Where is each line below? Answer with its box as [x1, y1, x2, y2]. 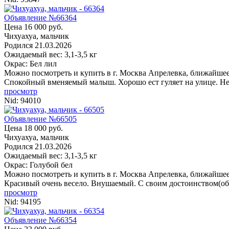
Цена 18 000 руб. [4, 123, 63, 132]
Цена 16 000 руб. [4, 22, 63, 31]
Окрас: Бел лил [4, 59, 57, 68]
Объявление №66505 [4, 114, 77, 123]
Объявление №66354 [4, 215, 77, 224]
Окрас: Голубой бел [4, 160, 73, 169]
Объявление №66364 [4, 13, 77, 22]
